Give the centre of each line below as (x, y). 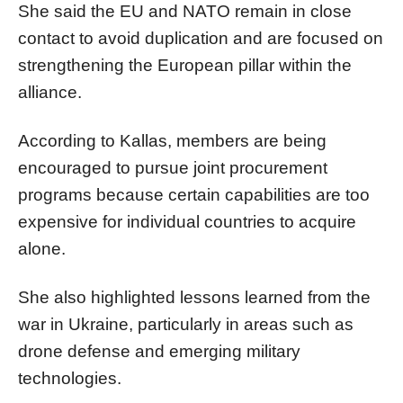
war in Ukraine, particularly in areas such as (186, 324)
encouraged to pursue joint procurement (173, 167)
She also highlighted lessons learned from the (194, 297)
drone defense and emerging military (159, 351)
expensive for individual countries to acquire (187, 221)
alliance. (50, 92)
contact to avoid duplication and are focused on (201, 38)
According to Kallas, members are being (172, 140)
